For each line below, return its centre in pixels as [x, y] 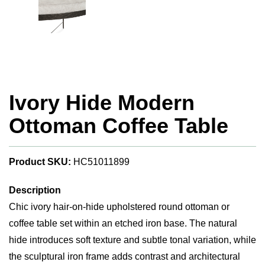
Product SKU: [40, 162]
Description [35, 190]
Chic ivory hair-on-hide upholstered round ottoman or [119, 207]
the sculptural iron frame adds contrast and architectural [125, 256]
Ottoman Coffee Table [119, 126]
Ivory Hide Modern [102, 103]
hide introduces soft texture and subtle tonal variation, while [132, 240]
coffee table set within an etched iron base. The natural [123, 223]
